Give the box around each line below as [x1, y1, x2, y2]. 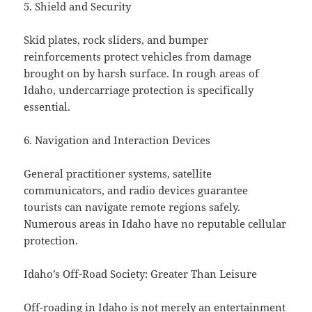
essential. [24, 100, 71, 114]
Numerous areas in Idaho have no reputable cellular [24, 217, 287, 231]
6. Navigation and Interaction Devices [24, 133, 211, 148]
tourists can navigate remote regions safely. [24, 200, 241, 214]
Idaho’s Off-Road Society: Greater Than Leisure [24, 267, 258, 281]
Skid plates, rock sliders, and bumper [24, 33, 209, 47]
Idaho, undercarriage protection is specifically [24, 83, 254, 97]
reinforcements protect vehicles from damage [24, 49, 252, 64]
